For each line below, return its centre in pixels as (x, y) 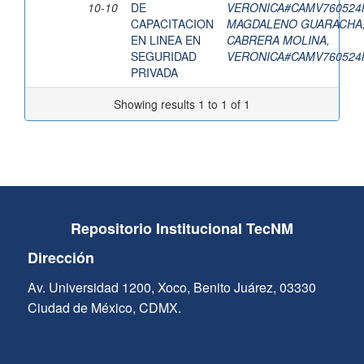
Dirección (61, 258)
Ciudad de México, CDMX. (104, 308)
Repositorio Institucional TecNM (182, 229)
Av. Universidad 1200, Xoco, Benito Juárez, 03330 (171, 288)
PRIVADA (154, 73)
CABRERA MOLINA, (278, 40)
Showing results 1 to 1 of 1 (182, 104)
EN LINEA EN (166, 40)
